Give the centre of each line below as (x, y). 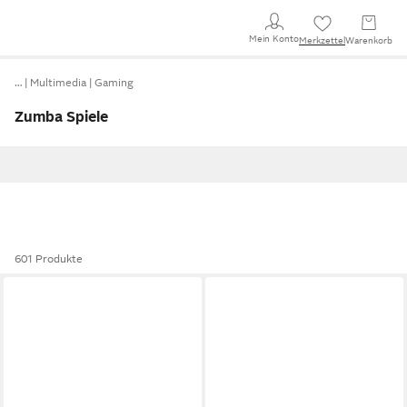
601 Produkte (49, 259)
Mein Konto (274, 38)
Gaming (114, 83)
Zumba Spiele (61, 117)
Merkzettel (322, 40)
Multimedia (58, 83)
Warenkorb (369, 40)
